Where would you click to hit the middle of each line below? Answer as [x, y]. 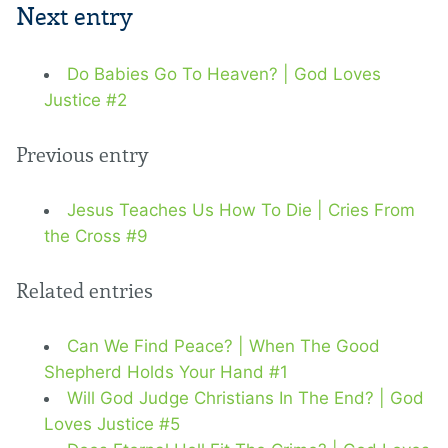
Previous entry [82, 155]
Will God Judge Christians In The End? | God [245, 398]
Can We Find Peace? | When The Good [223, 346]
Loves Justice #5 [112, 424]
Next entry [74, 17]
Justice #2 [85, 100]
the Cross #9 [96, 236]
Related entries [84, 291]
